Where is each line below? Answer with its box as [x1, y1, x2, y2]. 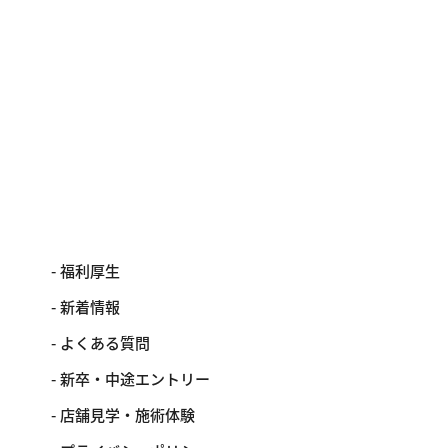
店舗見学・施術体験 [60, 404, 196, 425]
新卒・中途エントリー [60, 368, 211, 389]
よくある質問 [60, 332, 151, 353]
